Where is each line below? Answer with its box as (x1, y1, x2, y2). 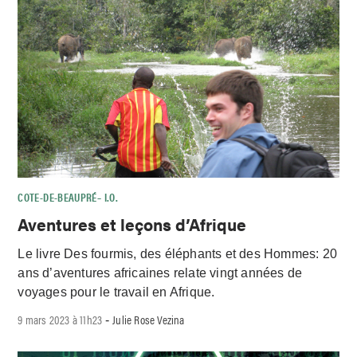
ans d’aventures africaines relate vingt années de (18, 265, 303, 280)
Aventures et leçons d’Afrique (18, 211, 247, 236)
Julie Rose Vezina (112, 311, 185, 328)
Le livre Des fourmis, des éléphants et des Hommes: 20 (18, 246, 338, 261)
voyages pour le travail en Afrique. (18, 284, 215, 299)
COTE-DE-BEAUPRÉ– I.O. (18, 189, 118, 206)
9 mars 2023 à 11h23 (18, 311, 103, 328)
